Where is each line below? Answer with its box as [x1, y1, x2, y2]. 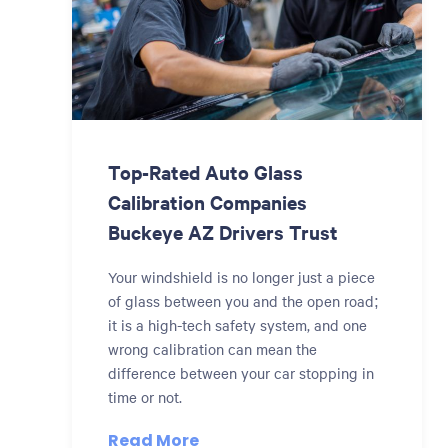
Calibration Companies [108, 189, 307, 215]
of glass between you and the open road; [108, 291, 379, 311]
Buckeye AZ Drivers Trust [108, 219, 338, 245]
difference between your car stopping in [108, 363, 374, 383]
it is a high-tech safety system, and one [108, 315, 367, 335]
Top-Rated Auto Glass [108, 159, 303, 185]
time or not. [108, 387, 182, 407]
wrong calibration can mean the [108, 339, 317, 359]
